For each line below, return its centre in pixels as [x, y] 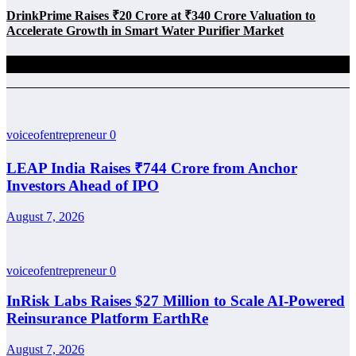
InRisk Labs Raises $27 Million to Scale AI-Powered [176, 301]
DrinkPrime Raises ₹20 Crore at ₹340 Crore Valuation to [161, 16]
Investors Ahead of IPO [83, 185]
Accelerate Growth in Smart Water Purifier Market [145, 31]
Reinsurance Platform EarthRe [107, 319]
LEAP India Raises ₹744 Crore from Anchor [152, 168]
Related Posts [50, 64]
